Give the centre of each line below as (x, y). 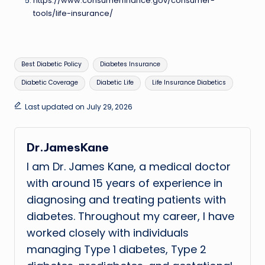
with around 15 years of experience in (125, 183)
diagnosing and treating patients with (126, 199)
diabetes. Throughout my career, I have (130, 216)
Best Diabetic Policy (52, 64)
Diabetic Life (115, 83)
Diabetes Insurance (130, 64)
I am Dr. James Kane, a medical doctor (129, 166)
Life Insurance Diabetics (189, 83)
